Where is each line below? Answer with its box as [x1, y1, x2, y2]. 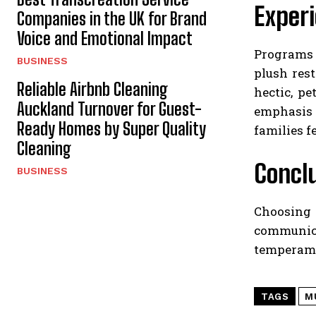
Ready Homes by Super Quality [17, 119, 206, 140]
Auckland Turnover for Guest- [17, 99, 202, 120]
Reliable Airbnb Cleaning [17, 79, 168, 100]
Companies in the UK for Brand [17, 8, 207, 30]
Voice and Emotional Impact [17, 28, 193, 49]
